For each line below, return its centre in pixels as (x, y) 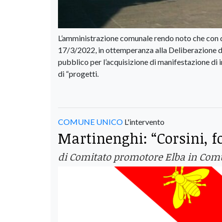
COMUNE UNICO (90, 121)
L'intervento (144, 121)
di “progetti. (78, 73)
